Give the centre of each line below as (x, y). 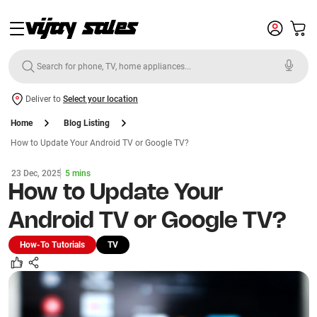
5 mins (77, 173)
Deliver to (44, 99)
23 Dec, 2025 (36, 173)
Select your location (100, 99)
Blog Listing (87, 123)
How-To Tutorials (52, 245)
